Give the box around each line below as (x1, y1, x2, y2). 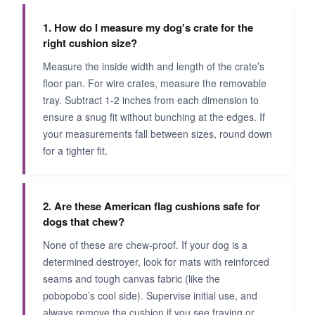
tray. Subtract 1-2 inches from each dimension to (43, 92, 259, 107)
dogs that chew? (43, 213, 124, 229)
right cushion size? (43, 34, 137, 51)
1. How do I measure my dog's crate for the (43, 19, 253, 35)
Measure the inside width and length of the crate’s (43, 58, 264, 73)
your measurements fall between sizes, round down (43, 126, 272, 141)
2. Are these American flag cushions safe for (43, 198, 260, 214)
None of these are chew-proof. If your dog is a (43, 237, 247, 252)
